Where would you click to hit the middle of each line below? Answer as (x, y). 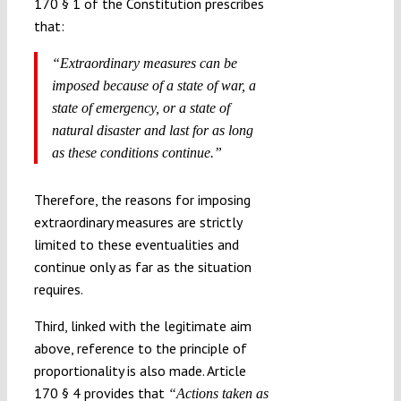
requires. (58, 289)
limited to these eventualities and (136, 244)
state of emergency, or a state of (141, 107)
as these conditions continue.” (137, 152)
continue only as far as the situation (142, 266)
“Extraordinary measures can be (144, 63)
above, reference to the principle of (140, 348)
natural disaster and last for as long (152, 130)
